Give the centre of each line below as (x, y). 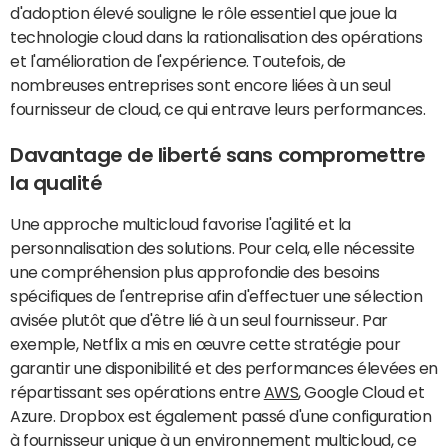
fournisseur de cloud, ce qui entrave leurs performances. (218, 109)
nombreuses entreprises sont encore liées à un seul (200, 85)
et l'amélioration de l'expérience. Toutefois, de (178, 61)
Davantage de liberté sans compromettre (218, 155)
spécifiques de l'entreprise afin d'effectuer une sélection (216, 296)
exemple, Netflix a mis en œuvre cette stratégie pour (205, 344)
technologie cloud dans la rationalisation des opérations (216, 37)
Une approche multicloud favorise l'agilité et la (180, 224)
